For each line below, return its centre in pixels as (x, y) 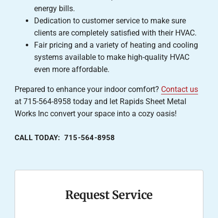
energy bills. (54, 8)
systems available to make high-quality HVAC (111, 57)
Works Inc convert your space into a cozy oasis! (95, 113)
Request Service (109, 195)
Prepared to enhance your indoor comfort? (88, 89)
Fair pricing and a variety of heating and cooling (116, 45)
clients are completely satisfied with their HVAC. (115, 33)
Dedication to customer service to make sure (110, 20)
